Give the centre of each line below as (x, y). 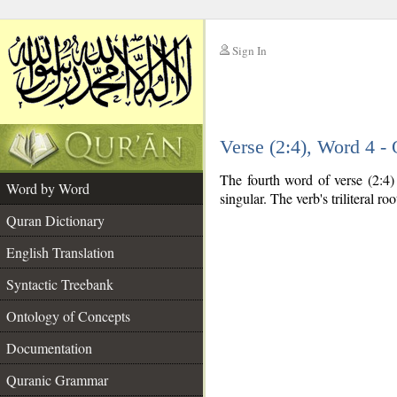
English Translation (60, 252)
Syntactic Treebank (60, 284)
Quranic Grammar (57, 380)
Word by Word (48, 188)
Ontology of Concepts (68, 316)
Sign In (249, 51)
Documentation (49, 348)
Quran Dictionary (55, 220)
